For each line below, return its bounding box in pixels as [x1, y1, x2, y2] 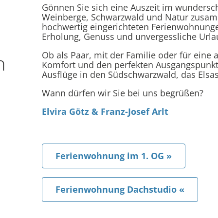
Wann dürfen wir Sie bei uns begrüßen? [42, 87, 204, 99]
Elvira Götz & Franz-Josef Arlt [42, 105, 169, 117]
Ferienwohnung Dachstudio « [55, 183, 185, 195]
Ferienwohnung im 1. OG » [55, 149, 172, 162]
